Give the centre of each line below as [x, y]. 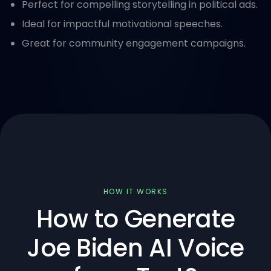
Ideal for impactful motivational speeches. [122, 24]
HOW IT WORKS [135, 191]
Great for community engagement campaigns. [134, 43]
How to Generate [135, 219]
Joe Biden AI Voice [135, 248]
